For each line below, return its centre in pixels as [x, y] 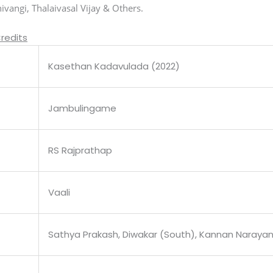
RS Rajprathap [80, 151]
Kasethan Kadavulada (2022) [114, 66]
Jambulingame [83, 108]
